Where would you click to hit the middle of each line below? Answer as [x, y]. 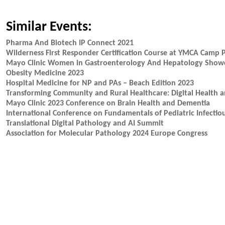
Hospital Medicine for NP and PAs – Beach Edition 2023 [100, 83]
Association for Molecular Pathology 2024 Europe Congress [107, 134]
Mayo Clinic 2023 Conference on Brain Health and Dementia [108, 103]
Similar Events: [49, 27]
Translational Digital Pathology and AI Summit [85, 124]
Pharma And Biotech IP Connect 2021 [70, 43]
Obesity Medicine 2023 [45, 73]
